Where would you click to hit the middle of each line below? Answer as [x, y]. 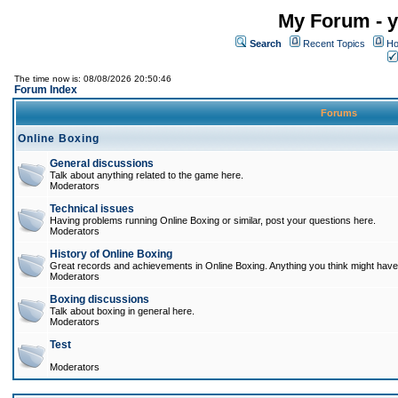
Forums [339, 113]
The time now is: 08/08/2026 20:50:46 [93, 79]
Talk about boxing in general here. [122, 311]
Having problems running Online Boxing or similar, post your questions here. [213, 220]
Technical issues [92, 209]
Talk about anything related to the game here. [147, 175]
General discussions [102, 163]
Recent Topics [334, 44]
